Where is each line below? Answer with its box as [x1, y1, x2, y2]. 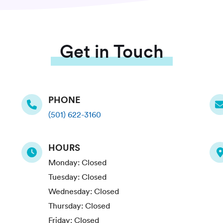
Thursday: [48, 201, 85, 211]
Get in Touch [59, 41, 164, 62]
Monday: [48, 158, 82, 167]
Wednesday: [48, 187, 94, 196]
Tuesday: [48, 172, 82, 182]
